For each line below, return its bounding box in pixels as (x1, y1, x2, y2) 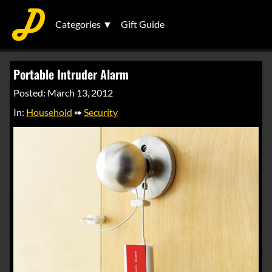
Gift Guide (121, 18, 165, 30)
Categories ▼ (55, 18, 112, 30)
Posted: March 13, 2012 (13, 87, 114, 98)
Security (84, 106, 118, 118)
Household (26, 106, 73, 118)
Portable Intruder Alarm (13, 65, 129, 83)
